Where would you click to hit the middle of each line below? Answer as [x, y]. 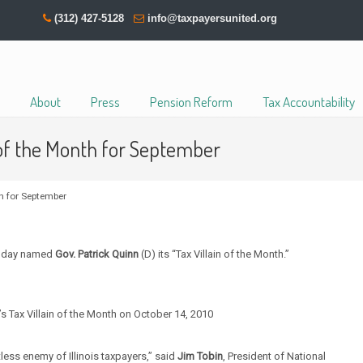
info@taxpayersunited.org [213, 18]
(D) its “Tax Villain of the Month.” [214, 254]
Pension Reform [191, 102]
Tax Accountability [308, 102]
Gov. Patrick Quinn [97, 254]
